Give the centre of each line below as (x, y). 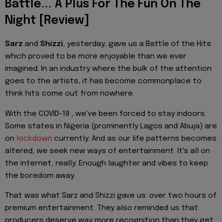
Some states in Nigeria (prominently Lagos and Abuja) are (111, 126)
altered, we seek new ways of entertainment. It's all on (108, 151)
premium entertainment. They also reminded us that (102, 208)
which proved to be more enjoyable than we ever (96, 57)
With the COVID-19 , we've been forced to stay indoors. (106, 114)
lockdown (34, 139)
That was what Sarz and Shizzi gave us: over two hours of (111, 196)
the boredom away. (40, 176)
